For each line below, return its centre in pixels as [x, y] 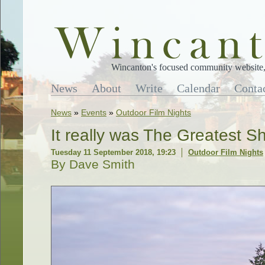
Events [94, 112]
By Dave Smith [93, 164]
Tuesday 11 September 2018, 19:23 [113, 152]
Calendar [198, 88]
